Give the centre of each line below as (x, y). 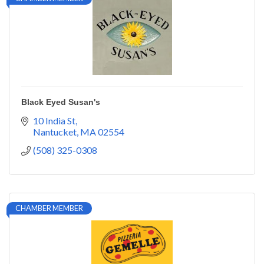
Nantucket (55, 132)
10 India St (54, 121)
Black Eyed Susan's (61, 102)
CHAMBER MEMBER (49, 208)
